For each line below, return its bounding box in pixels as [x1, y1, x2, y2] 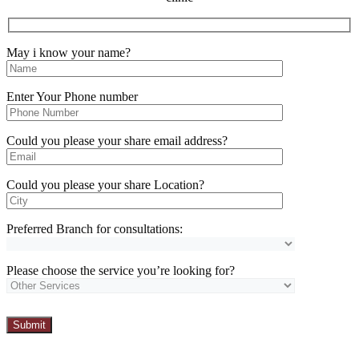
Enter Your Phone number [6, 90, 138, 104]
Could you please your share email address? [6, 134, 228, 148]
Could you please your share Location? [6, 178, 204, 192]
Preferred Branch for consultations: [6, 222, 183, 236]
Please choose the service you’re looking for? [6, 264, 235, 278]
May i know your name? [6, 46, 131, 60]
